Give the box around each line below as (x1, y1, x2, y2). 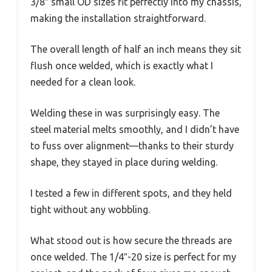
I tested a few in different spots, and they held (30, 188, 232, 199)
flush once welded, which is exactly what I (30, 60, 213, 72)
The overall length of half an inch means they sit (30, 44, 241, 55)
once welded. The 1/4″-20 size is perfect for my (30, 251, 236, 263)
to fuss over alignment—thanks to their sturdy (30, 140, 234, 152)
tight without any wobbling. (30, 204, 150, 216)
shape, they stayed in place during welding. (30, 157, 217, 168)
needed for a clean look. (30, 76, 135, 88)
